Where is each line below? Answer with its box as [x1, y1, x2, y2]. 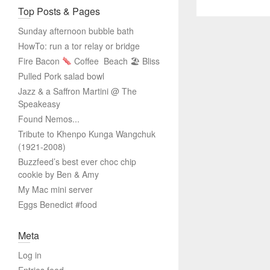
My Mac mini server [18, 183, 93, 195]
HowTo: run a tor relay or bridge [18, 40, 140, 52]
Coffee [71, 55, 101, 67]
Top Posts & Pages [18, 4, 100, 18]
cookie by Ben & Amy [18, 168, 99, 180]
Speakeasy [18, 98, 60, 110]
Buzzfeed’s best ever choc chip [18, 155, 136, 168]
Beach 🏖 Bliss [101, 55, 160, 67]
